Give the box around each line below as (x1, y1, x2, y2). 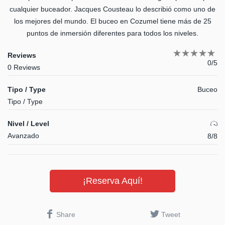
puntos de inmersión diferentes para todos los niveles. (27, 29, 198, 38)
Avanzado (8, 132, 39, 140)
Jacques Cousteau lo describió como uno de (74, 5, 215, 14)
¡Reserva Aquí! (82, 176, 143, 186)
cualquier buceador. (10, 5, 74, 14)
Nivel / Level (8, 120, 49, 128)
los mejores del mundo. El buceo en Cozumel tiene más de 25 (14, 17, 211, 26)
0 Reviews (8, 63, 40, 72)
